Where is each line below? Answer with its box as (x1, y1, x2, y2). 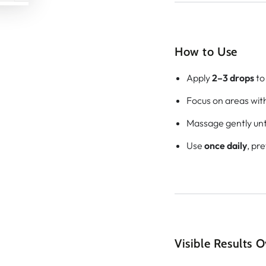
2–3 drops (212, 71, 254, 84)
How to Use (175, 44, 237, 59)
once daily (204, 139, 247, 151)
